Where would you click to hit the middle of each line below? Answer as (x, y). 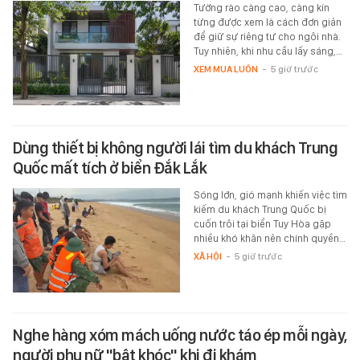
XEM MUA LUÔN (225, 69)
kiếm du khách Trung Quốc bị (260, 209)
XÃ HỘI (207, 256)
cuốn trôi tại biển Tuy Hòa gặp (262, 223)
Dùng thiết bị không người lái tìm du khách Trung (175, 147)
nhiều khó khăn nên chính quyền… (269, 238)
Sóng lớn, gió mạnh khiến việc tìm (270, 194)
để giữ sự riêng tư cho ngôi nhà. (267, 36)
